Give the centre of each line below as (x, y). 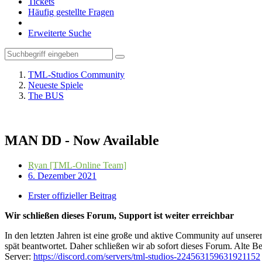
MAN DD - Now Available (82, 140)
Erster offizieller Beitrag (72, 195)
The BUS (46, 96)
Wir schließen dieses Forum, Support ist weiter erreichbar (119, 215)
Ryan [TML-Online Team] (77, 165)
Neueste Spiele (56, 85)
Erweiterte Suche (60, 33)
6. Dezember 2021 (62, 175)
